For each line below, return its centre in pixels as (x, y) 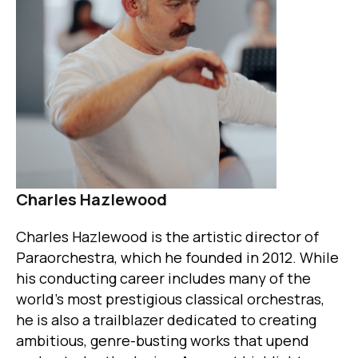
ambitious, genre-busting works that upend (163, 340)
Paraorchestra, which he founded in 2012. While (177, 257)
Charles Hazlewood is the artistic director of (167, 236)
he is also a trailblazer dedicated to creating (166, 319)
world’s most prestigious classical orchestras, (170, 298)
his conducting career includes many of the (163, 278)
